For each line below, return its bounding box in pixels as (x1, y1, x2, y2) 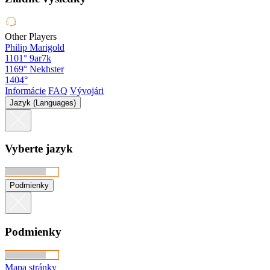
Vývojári (70, 85, 104, 96)
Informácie (5, 85, 46, 96)
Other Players (5, 31, 57, 42)
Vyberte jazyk (5, 142, 73, 155)
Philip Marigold (5, 42, 64, 52)
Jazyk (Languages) (10, 98, 76, 107)
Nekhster (30, 63, 64, 74)
